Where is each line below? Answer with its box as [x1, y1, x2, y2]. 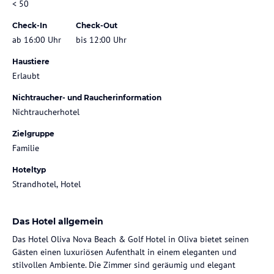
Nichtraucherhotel [12, 106, 80, 117]
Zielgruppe [12, 128, 54, 138]
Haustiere [12, 56, 50, 66]
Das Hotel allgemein [12, 215, 103, 227]
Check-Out [76, 20, 117, 30]
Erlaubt [12, 70, 40, 81]
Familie [12, 142, 39, 154]
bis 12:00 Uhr [76, 34, 127, 45]
